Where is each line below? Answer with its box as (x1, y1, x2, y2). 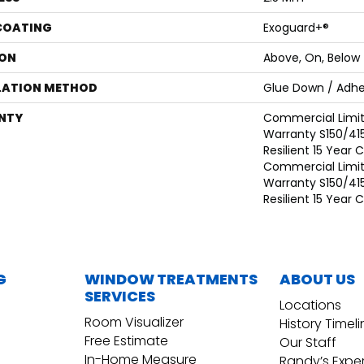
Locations (279, 296, 341, 315)
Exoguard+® (263, 19, 329, 37)
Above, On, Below (263, 50, 360, 67)
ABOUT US (279, 269, 355, 290)
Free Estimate (84, 331, 168, 351)
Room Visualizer (84, 313, 184, 332)
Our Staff (279, 333, 336, 353)
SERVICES (84, 286, 155, 307)
